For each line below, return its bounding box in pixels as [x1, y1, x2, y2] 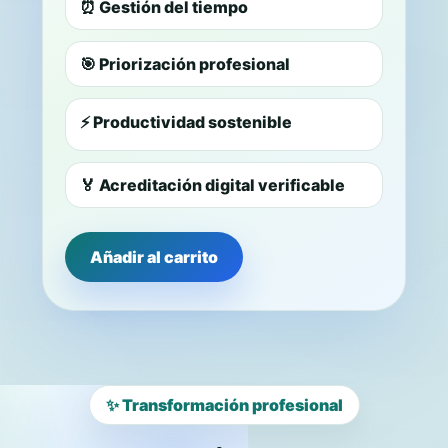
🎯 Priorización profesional [80, 54, 290, 74]
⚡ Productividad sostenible [80, 112, 292, 132]
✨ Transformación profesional [105, 395, 343, 415]
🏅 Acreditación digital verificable [80, 175, 345, 195]
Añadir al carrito [90, 247, 218, 267]
